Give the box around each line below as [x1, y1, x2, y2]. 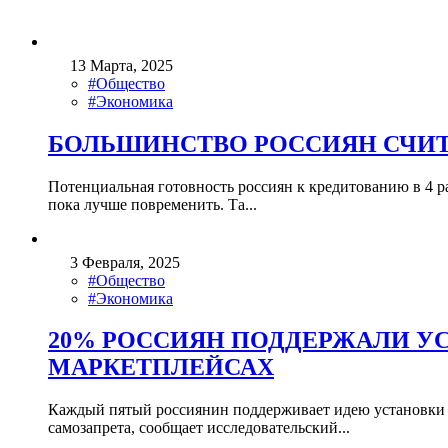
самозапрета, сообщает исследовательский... [48, 419, 350, 437]
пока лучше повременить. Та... [48, 195, 257, 213]
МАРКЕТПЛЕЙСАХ [48, 354, 274, 381]
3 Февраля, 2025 [70, 253, 180, 271]
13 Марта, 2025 [70, 56, 173, 74]
